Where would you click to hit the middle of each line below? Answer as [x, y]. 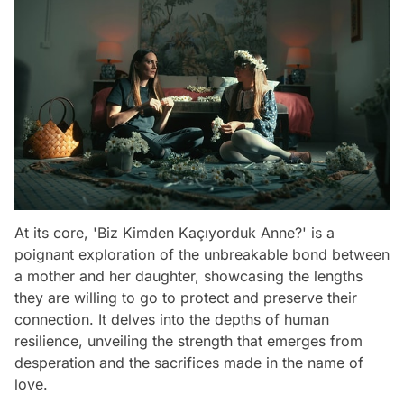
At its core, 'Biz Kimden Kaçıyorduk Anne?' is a [174, 233]
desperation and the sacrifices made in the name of [189, 363]
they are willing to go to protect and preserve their [186, 298]
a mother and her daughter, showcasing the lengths [188, 276]
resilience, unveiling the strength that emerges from [188, 341]
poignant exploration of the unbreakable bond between [202, 255]
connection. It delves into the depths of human [172, 320]
